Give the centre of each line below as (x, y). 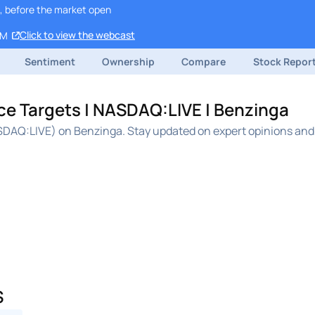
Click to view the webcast (77, 35)
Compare (204, 61)
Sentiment (50, 61)
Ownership (129, 61)
